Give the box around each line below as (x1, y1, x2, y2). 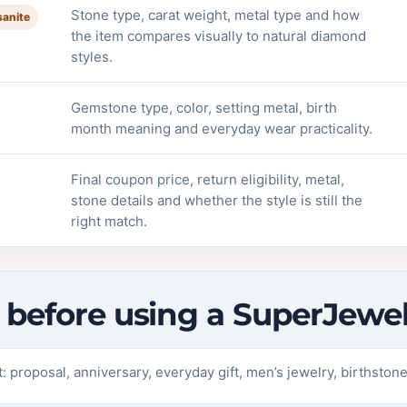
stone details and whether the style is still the (71, 192, 363, 209)
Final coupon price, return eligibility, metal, (71, 171, 345, 188)
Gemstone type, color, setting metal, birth (71, 99, 338, 116)
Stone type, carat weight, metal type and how (71, 6, 361, 24)
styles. (71, 48, 114, 65)
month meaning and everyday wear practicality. (71, 120, 373, 137)
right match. (71, 213, 148, 230)
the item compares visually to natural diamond (71, 27, 367, 45)
